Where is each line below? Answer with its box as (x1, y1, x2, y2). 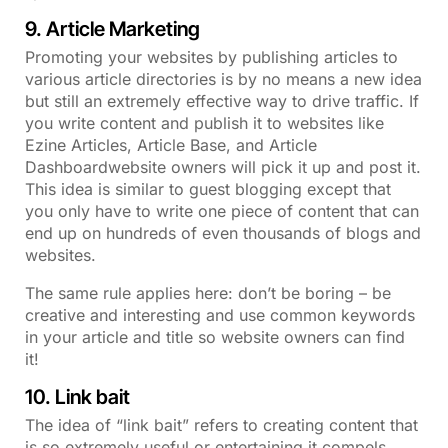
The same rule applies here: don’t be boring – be (25, 282, 391, 303)
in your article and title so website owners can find (25, 326, 405, 347)
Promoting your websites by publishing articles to (25, 46, 398, 67)
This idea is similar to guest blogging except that (25, 178, 391, 199)
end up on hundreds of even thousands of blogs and (25, 222, 421, 243)
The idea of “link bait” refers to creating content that (25, 414, 418, 435)
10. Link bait (25, 384, 130, 409)
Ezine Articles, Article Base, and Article (25, 134, 317, 155)
